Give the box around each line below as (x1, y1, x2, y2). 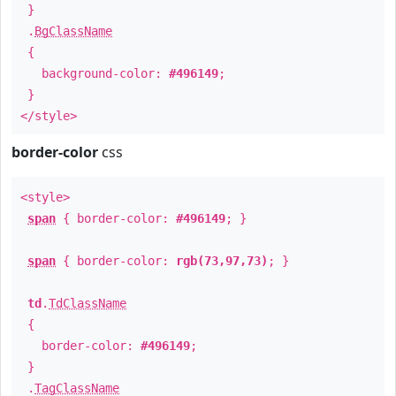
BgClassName (34, 24, 112, 38)
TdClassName (49, 296, 126, 310)
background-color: (20, 66, 169, 80)
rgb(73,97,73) (176, 254, 268, 268)
